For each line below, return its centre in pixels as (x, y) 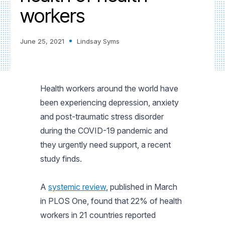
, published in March (142, 187)
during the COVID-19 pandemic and (104, 130)
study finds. (61, 158)
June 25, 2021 (42, 41)
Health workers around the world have (109, 88)
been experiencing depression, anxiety (109, 102)
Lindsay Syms (98, 41)
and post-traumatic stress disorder (102, 116)
